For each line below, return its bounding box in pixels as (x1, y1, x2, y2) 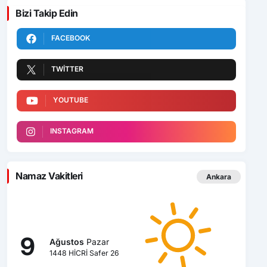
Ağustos (49, 236, 84, 247)
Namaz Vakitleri (15, 169, 83, 182)
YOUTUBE (52, 95, 88, 104)
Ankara (206, 172, 231, 182)
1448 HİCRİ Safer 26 (49, 248, 119, 257)
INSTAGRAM (49, 126, 94, 135)
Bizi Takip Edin (15, 7, 78, 19)
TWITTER (51, 64, 83, 73)
